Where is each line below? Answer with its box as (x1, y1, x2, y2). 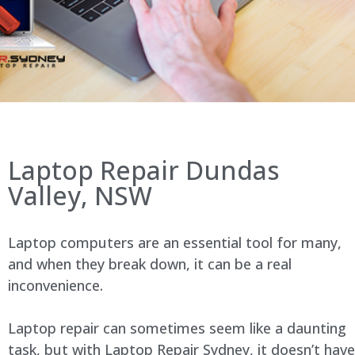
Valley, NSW (8, 178, 152, 212)
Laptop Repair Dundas (8, 153, 280, 187)
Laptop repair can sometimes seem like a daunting (8, 319, 346, 338)
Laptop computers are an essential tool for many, (8, 233, 342, 252)
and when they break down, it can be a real (8, 254, 292, 273)
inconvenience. (8, 276, 103, 295)
